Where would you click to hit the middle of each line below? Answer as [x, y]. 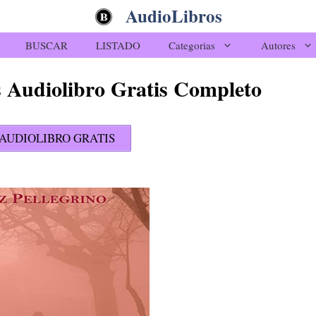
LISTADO [118, 45]
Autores [278, 45]
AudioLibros [174, 16]
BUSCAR [47, 45]
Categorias [192, 45]
